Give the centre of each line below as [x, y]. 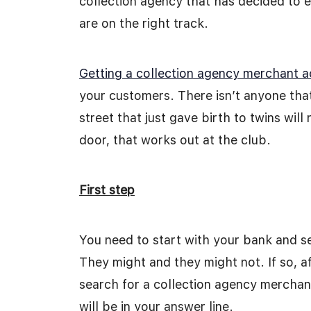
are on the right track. [144, 23]
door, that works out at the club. [175, 140]
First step [107, 190]
